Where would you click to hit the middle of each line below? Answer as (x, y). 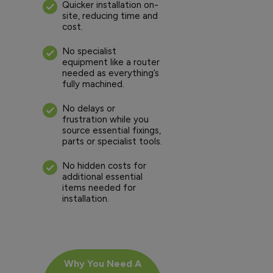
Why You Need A (102, 264)
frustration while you (105, 120)
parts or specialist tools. (112, 142)
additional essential (102, 177)
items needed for (99, 188)
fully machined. (93, 84)
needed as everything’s (111, 73)
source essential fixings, (112, 131)
